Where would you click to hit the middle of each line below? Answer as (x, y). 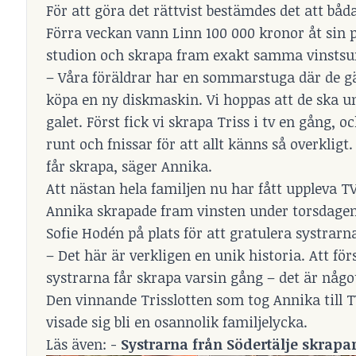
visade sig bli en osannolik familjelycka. (177, 321)
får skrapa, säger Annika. (129, 166)
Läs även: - (83, 344)
